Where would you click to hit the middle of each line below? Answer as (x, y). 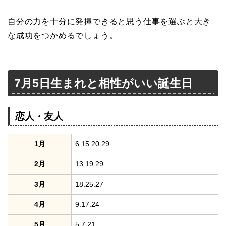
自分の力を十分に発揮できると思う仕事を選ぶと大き (109, 21)
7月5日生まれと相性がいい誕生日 (103, 83)
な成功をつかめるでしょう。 (63, 35)
